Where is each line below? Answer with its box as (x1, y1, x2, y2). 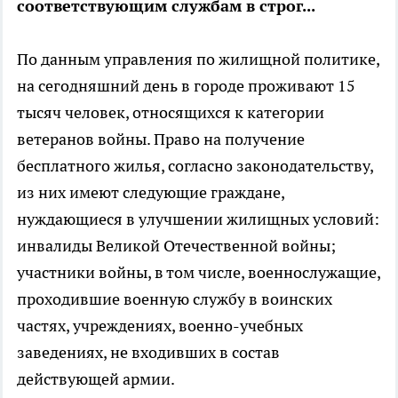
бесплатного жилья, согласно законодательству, (17, 155, 373, 176)
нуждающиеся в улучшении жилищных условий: (17, 209, 379, 229)
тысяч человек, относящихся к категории (17, 102, 324, 123)
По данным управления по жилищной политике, (17, 49, 379, 69)
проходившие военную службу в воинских (17, 289, 332, 309)
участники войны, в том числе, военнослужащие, (17, 262, 380, 283)
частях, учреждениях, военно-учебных (17, 315, 303, 336)
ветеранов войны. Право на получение (17, 129, 305, 149)
